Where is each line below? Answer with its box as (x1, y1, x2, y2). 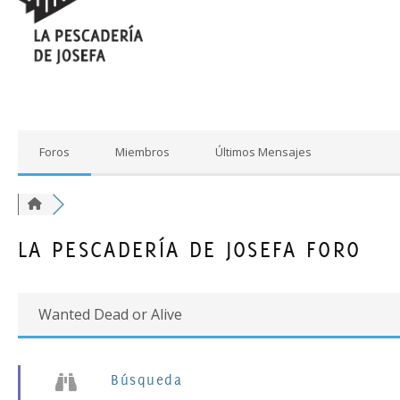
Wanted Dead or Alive (38, 304, 182, 324)
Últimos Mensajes (215, 143, 312, 160)
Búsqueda (111, 371, 183, 388)
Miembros (115, 143, 170, 160)
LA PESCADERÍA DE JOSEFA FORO (18, 236, 362, 262)
